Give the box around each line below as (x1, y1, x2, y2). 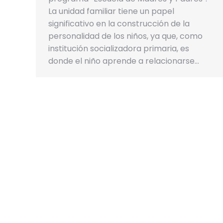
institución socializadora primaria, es (48, 43, 189, 55)
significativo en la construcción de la (48, 18, 190, 30)
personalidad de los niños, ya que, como (48, 30, 203, 42)
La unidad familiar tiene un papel (48, 5, 174, 17)
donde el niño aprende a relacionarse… (48, 55, 199, 67)
